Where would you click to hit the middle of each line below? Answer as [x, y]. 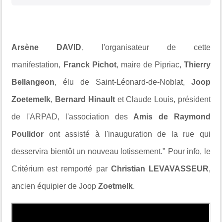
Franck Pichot [90, 65]
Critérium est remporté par [61, 169]
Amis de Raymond [172, 117]
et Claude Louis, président [164, 99]
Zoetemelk [31, 99]
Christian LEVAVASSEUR [160, 169]
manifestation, [37, 65]
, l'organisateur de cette [146, 47]
